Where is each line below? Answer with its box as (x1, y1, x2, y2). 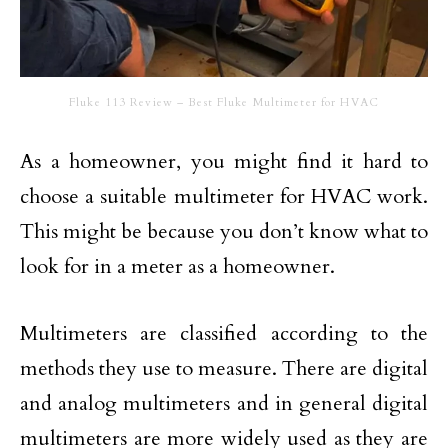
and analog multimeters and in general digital (20, 390, 428, 418)
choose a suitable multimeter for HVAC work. (20, 183, 428, 211)
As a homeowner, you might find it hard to (20, 148, 428, 176)
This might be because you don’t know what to (20, 218, 428, 246)
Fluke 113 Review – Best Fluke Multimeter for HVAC (69, 95, 379, 111)
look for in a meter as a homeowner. (20, 253, 335, 281)
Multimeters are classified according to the (20, 320, 428, 348)
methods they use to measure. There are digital (20, 355, 428, 383)
